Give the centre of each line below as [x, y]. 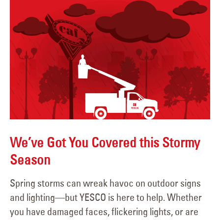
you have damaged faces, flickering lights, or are [104, 211]
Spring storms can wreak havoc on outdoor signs [105, 183]
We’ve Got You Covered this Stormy [105, 143]
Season [30, 160]
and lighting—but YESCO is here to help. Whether [106, 197]
